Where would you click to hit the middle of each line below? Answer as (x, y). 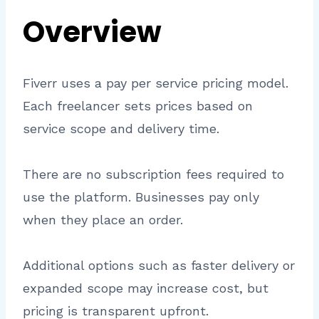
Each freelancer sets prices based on (138, 106)
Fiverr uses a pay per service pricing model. (156, 83)
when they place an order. (103, 220)
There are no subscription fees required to (153, 174)
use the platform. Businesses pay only (141, 197)
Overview (92, 32)
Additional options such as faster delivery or (159, 266)
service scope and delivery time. (121, 129)
